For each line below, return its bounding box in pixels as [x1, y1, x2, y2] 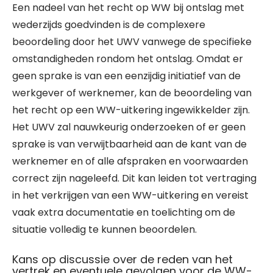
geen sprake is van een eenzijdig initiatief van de [12, 69, 241, 83]
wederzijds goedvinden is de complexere [12, 18, 205, 32]
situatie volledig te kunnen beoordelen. [12, 222, 197, 236]
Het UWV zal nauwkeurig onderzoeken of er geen [12, 120, 246, 134]
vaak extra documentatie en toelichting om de [12, 205, 235, 219]
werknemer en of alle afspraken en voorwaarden [12, 154, 248, 168]
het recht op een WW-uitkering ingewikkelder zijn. [12, 103, 250, 117]
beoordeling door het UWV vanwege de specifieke [12, 35, 252, 49]
